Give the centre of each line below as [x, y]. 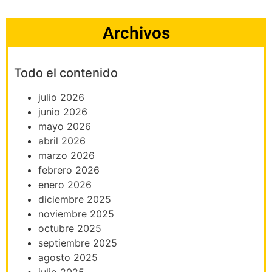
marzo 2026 [66, 155]
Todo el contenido [66, 73]
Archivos [136, 33]
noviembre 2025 [76, 213]
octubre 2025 [70, 228]
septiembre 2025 [78, 243]
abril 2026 [62, 141]
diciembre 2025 [75, 199]
